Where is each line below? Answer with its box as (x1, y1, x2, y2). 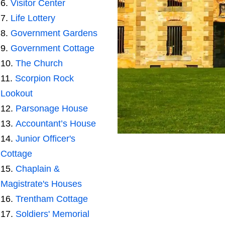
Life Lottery (10, 13, 55, 23)
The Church (15, 58, 63, 68)
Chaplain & (15, 163, 60, 174)
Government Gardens (10, 28, 97, 38)
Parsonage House (15, 103, 88, 114)
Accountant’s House (15, 118, 96, 129)
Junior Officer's (15, 133, 75, 144)
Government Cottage (10, 43, 94, 53)
